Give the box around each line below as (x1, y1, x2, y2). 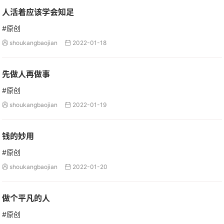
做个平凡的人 (2, 193, 50, 203)
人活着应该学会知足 (2, 7, 74, 17)
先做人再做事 (2, 69, 50, 79)
